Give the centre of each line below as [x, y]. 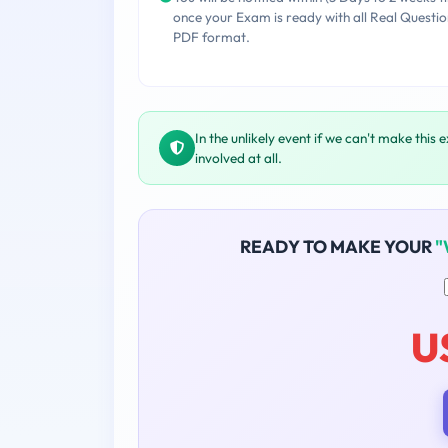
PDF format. [211, 37]
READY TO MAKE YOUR [337, 247]
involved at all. [238, 158]
